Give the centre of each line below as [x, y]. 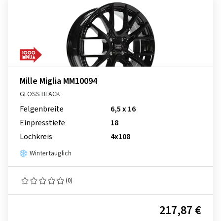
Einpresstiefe [42, 123]
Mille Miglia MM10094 [58, 81]
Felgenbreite [42, 109]
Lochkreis [36, 137]
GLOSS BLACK [40, 94]
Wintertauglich [51, 153]
